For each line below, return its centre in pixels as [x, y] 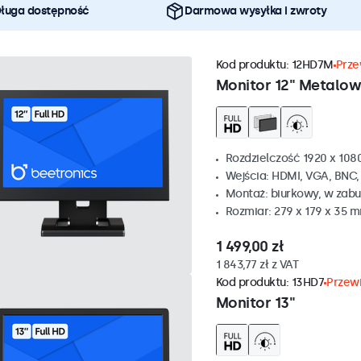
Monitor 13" [255, 303]
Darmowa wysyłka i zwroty [255, 11]
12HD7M [312, 65]
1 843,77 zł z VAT [257, 265]
